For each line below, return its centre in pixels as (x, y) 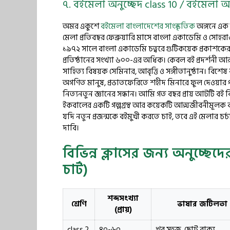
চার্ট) (75, 170)
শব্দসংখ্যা (123, 198)
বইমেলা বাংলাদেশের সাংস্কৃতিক (148, 26)
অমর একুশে (82, 26)
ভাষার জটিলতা (202, 204)
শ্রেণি (79, 204)
